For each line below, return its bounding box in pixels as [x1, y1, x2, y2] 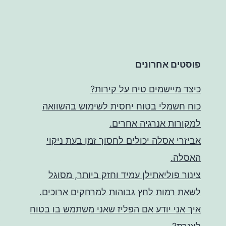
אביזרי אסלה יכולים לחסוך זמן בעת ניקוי [46, 135, 201, 146]
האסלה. [171, 152, 201, 163]
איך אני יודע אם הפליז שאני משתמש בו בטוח [30, 204, 201, 215]
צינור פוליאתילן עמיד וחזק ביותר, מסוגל [48, 169, 201, 181]
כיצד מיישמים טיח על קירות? [90, 84, 201, 95]
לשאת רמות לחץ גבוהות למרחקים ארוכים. [39, 187, 201, 198]
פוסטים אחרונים [135, 59, 201, 70]
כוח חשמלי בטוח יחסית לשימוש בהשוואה [42, 101, 201, 112]
